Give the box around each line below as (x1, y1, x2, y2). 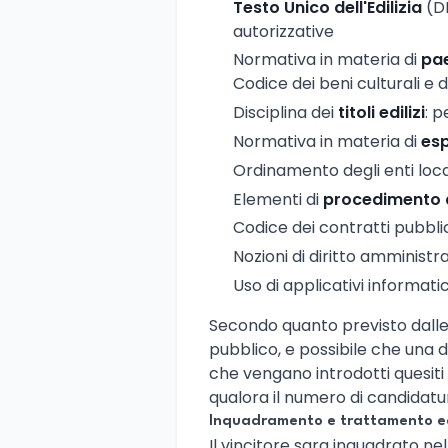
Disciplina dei (233, 101, 338, 125)
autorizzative (233, 19, 334, 43)
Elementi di (233, 187, 323, 211)
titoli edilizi (338, 101, 425, 125)
